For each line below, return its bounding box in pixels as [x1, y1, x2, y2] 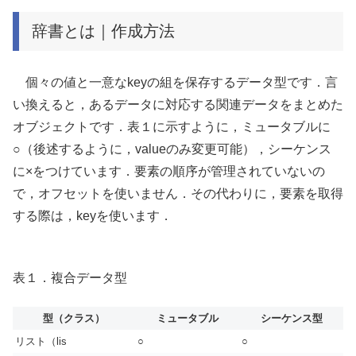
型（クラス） [43, 312, 105, 325]
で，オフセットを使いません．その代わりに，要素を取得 [13, 186, 343, 200]
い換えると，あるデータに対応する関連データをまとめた [13, 97, 343, 111]
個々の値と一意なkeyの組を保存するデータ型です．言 [13, 75, 338, 89]
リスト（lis [15, 335, 67, 348]
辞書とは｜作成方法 [32, 22, 175, 41]
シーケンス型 [260, 312, 323, 325]
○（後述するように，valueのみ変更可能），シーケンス [13, 141, 331, 156]
